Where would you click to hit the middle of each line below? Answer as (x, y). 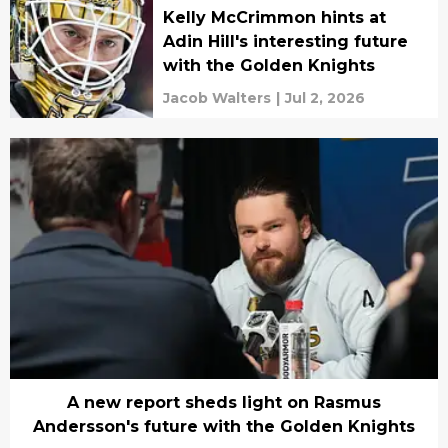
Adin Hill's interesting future (285, 42)
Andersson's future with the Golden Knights (224, 426)
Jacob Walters (216, 98)
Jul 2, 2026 (324, 98)
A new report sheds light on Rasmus (224, 402)
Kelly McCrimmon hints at (274, 18)
